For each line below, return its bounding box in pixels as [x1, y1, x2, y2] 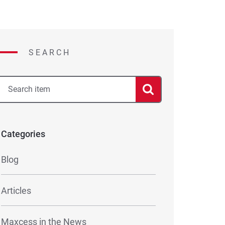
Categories [1, 128, 45, 139]
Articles [1, 185, 31, 196]
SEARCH [29, 47, 71, 57]
